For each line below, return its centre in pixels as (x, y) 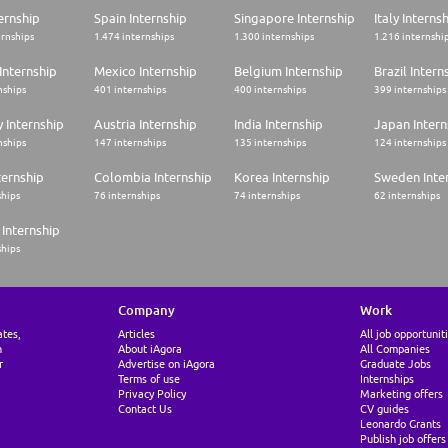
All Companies (394, 349)
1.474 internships (134, 36)
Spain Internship (140, 18)
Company (146, 310)
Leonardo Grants (400, 424)
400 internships (270, 89)
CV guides (384, 409)
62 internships (407, 195)
